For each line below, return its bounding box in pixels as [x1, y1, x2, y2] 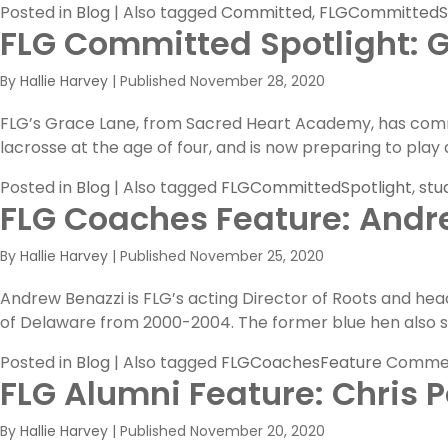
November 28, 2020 [190, 71, 325, 91]
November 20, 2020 [190, 421, 325, 441]
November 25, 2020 [190, 246, 324, 266]
